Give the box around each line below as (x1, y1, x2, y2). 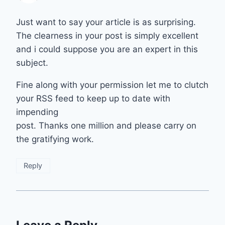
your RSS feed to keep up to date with (16, 93, 170, 104)
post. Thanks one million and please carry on (16, 121, 196, 131)
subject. (16, 58, 48, 68)
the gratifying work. (16, 134, 94, 145)
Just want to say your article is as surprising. (16, 17, 196, 28)
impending (16, 107, 58, 118)
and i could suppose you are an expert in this (16, 44, 198, 55)
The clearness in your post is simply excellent (16, 31, 198, 41)
